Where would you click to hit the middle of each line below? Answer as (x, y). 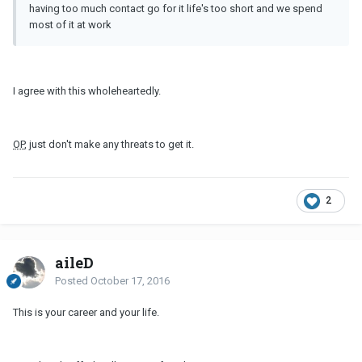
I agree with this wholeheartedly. (87, 91)
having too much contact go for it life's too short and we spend (176, 9)
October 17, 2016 (130, 281)
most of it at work (70, 25)
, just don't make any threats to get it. (109, 145)
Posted (73, 281)
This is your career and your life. (86, 313)
